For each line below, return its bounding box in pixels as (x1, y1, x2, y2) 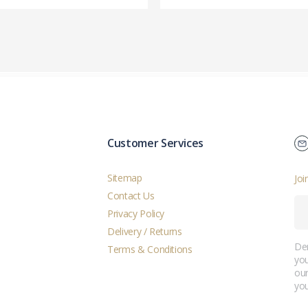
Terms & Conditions (107, 243, 192, 256)
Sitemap (107, 171, 142, 185)
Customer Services (107, 135, 204, 151)
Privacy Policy (107, 207, 165, 221)
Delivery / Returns (107, 225, 182, 239)
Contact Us (107, 189, 155, 203)
